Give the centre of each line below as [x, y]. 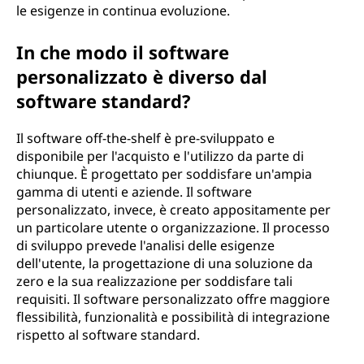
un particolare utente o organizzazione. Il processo [173, 227]
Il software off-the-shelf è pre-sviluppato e [145, 138]
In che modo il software [123, 52]
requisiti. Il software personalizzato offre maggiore [173, 299]
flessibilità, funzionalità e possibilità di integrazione [173, 317]
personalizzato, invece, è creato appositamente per [173, 210]
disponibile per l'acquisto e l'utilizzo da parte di [160, 156]
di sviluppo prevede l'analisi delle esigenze [145, 245]
